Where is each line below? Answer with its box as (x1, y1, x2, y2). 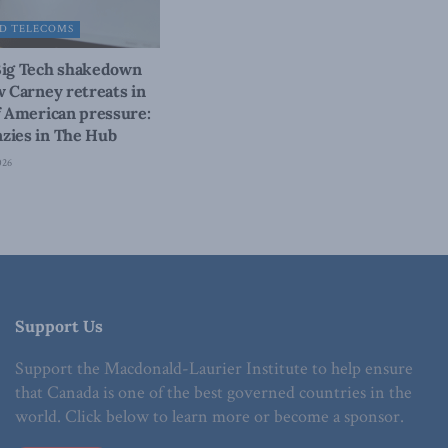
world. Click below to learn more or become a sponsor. (15, 405, 404, 429)
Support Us (15, 316, 103, 337)
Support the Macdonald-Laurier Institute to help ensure (15, 357, 413, 381)
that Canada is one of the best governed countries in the (15, 381, 412, 405)
